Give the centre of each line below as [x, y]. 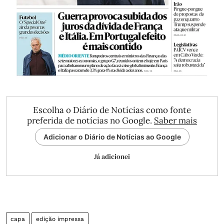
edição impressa [60, 219]
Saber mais [175, 120]
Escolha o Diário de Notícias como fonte [112, 110]
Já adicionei [112, 156]
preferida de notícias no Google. [90, 120]
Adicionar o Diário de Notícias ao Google [112, 136]
